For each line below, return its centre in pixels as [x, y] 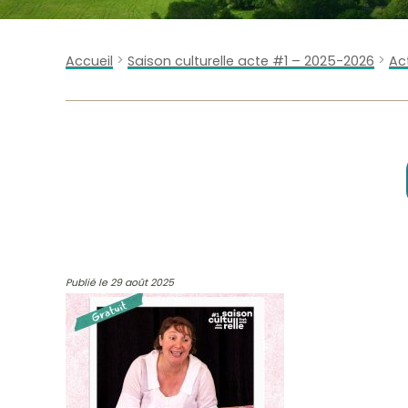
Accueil [89, 61]
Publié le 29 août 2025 [120, 283]
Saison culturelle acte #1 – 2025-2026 [251, 61]
